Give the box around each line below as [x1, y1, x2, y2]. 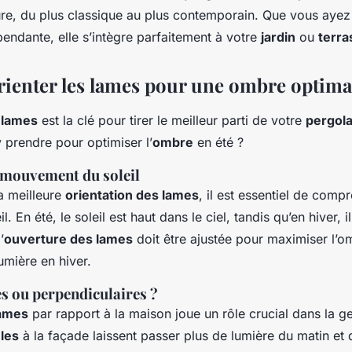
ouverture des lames [4, 230, 133, 247]
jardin [261, 28, 295, 45]
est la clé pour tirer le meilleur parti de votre [38, 112, 306, 128]
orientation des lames [65, 186, 199, 203]
